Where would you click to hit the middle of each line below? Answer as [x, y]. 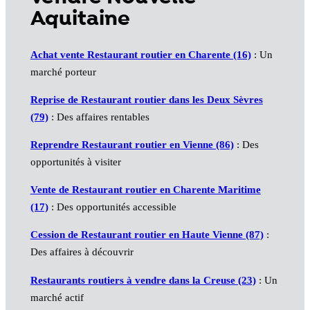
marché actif [57, 297]
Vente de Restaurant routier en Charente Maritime [145, 190]
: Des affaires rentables [99, 117]
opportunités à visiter [75, 162]
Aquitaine [80, 19]
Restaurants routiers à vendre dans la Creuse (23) [143, 280]
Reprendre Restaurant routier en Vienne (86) [132, 145]
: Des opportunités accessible [112, 207]
